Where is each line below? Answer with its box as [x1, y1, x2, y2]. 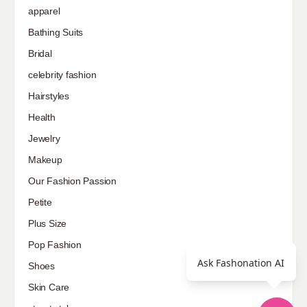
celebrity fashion [28, 69, 97, 80]
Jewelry [28, 132, 60, 144]
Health [28, 111, 56, 123]
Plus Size [28, 217, 67, 229]
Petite [28, 196, 52, 208]
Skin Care [28, 281, 70, 293]
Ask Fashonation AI [197, 256, 284, 269]
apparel [28, 5, 60, 16]
